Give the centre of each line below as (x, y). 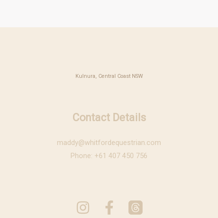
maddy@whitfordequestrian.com (109, 142)
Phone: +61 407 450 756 (109, 155)
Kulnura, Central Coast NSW (109, 76)
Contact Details (109, 117)
